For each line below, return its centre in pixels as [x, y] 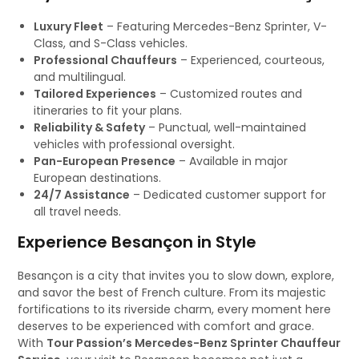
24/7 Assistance [82, 195]
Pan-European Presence [105, 161]
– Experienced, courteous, [251, 60]
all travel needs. [78, 212]
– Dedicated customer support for [228, 195]
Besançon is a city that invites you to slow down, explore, [176, 276]
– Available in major [232, 161]
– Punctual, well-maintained [226, 127]
